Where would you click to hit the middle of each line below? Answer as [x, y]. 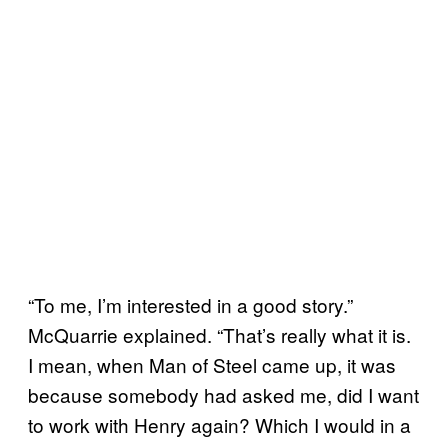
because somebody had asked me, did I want [223, 394]
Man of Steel [203, 364]
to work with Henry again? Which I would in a [219, 424]
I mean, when [86, 364]
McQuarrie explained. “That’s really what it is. [219, 334]
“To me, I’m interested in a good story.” [190, 304]
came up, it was [329, 364]
